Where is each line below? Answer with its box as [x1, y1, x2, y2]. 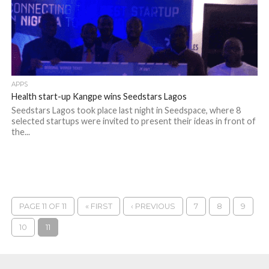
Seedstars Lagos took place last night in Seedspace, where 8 [11, 105, 241, 115]
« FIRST [85, 202, 112, 211]
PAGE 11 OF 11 [19, 202, 67, 211]
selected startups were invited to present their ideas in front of [11, 116, 256, 126]
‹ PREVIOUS [130, 202, 175, 211]
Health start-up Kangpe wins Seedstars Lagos [11, 91, 187, 101]
